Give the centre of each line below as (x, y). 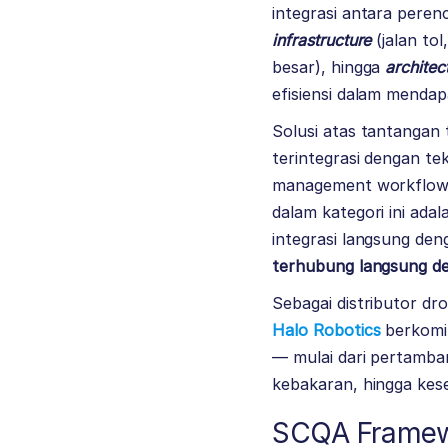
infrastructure (322, 40)
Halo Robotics (326, 330)
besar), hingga (329, 67)
